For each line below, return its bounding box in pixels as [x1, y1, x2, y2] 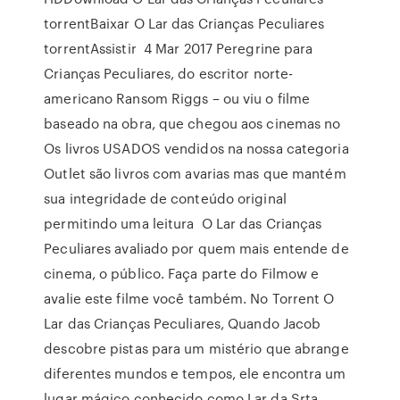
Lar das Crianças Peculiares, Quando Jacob [44, 313, 321, 333]
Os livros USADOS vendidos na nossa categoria [44, 138, 349, 158]
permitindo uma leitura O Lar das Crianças [44, 213, 322, 233]
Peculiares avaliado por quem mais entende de [44, 238, 349, 258]
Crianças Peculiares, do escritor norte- [44, 63, 294, 83]
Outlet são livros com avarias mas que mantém [44, 163, 346, 183]
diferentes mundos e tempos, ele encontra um [44, 363, 346, 383]
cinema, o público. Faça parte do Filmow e [44, 263, 320, 283]
